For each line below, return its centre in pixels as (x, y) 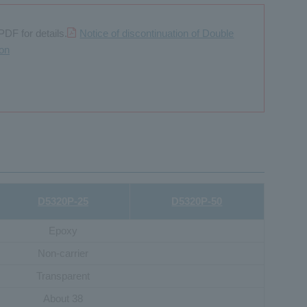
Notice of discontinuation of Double (157, 33)
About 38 (63, 298)
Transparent (63, 275)
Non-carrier (63, 253)
